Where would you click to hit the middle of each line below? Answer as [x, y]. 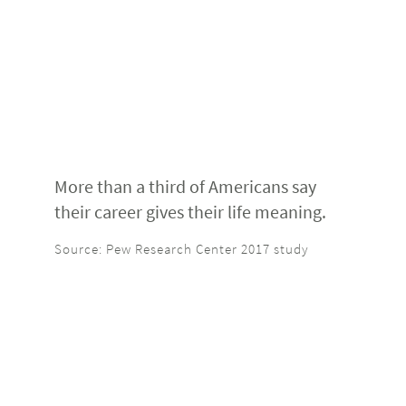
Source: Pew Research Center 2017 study [182, 249]
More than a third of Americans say [185, 187]
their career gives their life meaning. [190, 212]
